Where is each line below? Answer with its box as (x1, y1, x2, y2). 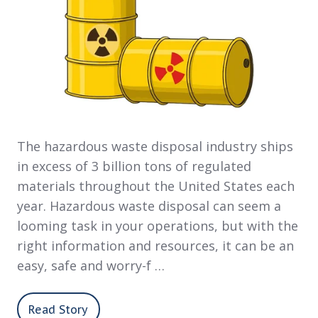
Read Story (28, 302, 89, 317)
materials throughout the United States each (17, 177, 295, 194)
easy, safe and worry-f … (17, 257, 165, 274)
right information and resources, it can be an (17, 237, 294, 254)
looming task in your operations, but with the (17, 217, 298, 234)
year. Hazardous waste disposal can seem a (17, 197, 281, 214)
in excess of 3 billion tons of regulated (17, 158, 251, 175)
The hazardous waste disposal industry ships (17, 138, 293, 155)
